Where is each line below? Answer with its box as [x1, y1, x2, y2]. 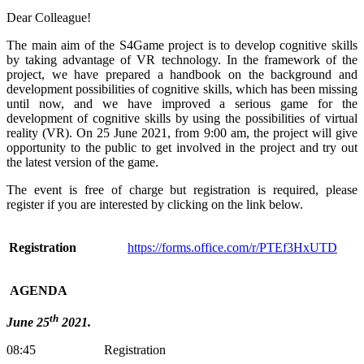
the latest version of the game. [6, 155, 158, 170]
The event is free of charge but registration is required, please [6, 183, 357, 197]
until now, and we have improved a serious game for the [6, 97, 357, 111]
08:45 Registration [6, 342, 166, 357]
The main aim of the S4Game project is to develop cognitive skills [6, 38, 357, 53]
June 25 [6, 314, 50, 329]
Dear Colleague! [6, 11, 91, 25]
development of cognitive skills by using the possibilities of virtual [6, 111, 357, 126]
